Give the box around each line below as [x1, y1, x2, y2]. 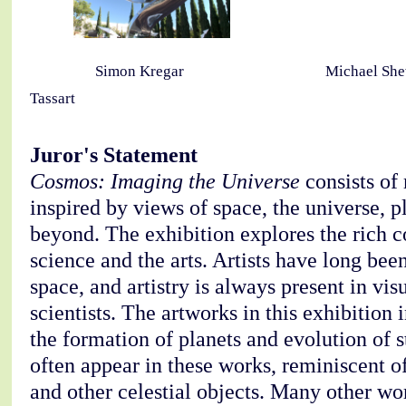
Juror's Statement [29, 141, 203, 167]
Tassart [29, 89, 75, 107]
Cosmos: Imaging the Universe [29, 168, 300, 193]
